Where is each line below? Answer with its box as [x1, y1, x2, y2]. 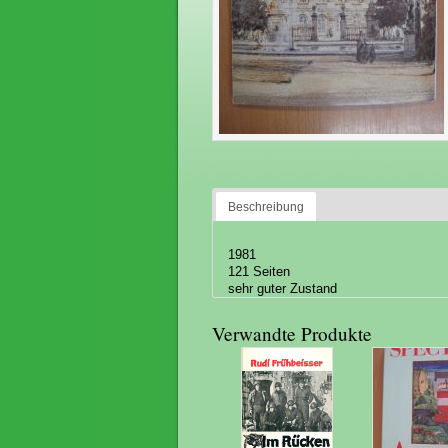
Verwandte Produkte [212, 320, 373, 346]
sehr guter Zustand [228, 280, 338, 296]
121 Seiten [228, 263, 291, 279]
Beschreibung [228, 199, 305, 213]
